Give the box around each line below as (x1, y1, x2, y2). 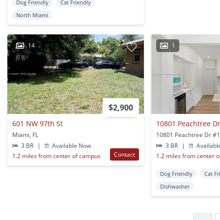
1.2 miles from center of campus (12, 151, 101, 160)
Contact (114, 150, 136, 159)
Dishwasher (160, 182, 190, 190)
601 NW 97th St (12, 118, 63, 128)
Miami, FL (12, 130, 38, 139)
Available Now (51, 141, 91, 150)
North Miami (16, 11, 48, 19)
